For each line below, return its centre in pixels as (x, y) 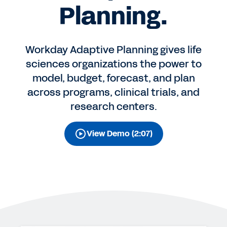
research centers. (113, 106)
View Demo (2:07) (120, 134)
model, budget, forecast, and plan (113, 78)
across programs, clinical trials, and (113, 92)
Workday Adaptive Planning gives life (113, 50)
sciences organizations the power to (113, 64)
